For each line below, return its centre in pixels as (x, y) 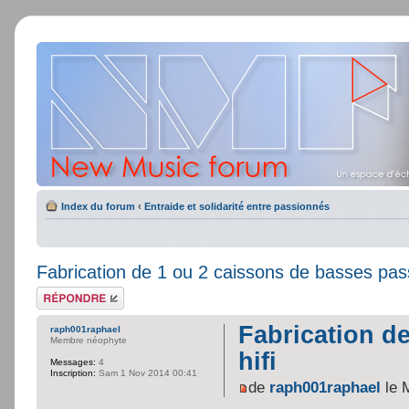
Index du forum (98, 206)
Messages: (73, 362)
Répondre (58, 292)
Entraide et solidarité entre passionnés (237, 206)
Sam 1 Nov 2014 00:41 (147, 373)
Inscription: (73, 373)
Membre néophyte (89, 340)
